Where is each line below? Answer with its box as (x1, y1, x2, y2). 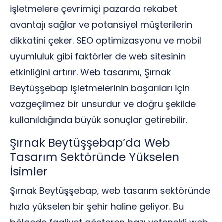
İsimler (10, 164, 48, 179)
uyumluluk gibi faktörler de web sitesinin (10, 50, 186, 62)
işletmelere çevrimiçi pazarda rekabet (10, 2, 177, 15)
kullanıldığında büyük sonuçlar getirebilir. (10, 113, 187, 126)
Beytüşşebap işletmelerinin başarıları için (10, 82, 190, 94)
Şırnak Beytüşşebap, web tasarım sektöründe (10, 184, 210, 197)
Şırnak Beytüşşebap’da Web (10, 135, 170, 151)
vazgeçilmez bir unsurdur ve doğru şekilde (10, 98, 196, 110)
